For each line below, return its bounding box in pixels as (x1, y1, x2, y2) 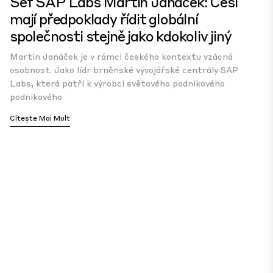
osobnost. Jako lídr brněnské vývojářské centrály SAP (10, 64, 238, 75)
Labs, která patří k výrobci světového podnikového (10, 77, 225, 88)
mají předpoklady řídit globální (10, 9, 198, 28)
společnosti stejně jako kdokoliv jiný (10, 26, 232, 45)
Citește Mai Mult (10, 113, 70, 122)
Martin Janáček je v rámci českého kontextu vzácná (10, 51, 233, 62)
